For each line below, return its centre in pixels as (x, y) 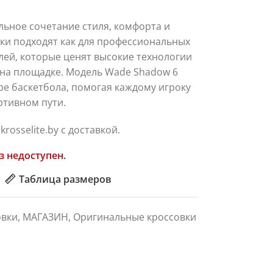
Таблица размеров (65, 179)
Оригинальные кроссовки (134, 217)
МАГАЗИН (45, 217)
